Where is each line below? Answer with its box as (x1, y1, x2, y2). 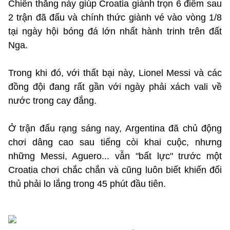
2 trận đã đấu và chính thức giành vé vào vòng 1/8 (8, 12, 222, 23)
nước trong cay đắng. (8, 95, 97, 106)
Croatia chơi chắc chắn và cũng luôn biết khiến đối (8, 164, 222, 175)
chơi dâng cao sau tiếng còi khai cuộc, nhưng (8, 137, 222, 147)
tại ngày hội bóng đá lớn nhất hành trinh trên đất (8, 26, 222, 36)
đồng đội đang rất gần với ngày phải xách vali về (8, 81, 222, 92)
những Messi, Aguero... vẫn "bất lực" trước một (8, 150, 222, 161)
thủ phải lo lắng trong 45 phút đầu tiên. (8, 178, 166, 189)
